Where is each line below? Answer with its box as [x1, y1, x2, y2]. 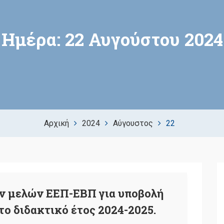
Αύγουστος [113, 118, 153, 128]
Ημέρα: [1, 27, 65, 50]
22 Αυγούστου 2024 [64, 27, 223, 50]
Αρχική [44, 118, 69, 128]
